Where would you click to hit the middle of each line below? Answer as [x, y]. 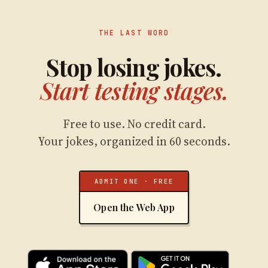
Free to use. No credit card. [134, 124]
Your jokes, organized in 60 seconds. [134, 141]
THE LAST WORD [134, 32]
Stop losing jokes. [134, 67]
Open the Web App [134, 207]
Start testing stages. [134, 90]
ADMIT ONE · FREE [134, 181]
